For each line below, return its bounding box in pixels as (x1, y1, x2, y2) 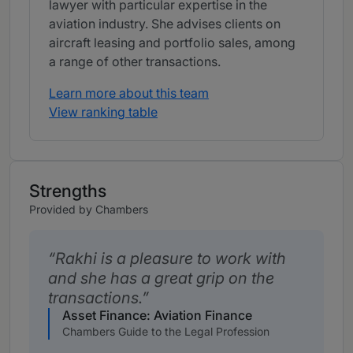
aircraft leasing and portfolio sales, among (49, 35, 295, 51)
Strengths (29, 180, 106, 202)
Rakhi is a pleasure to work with (55, 249, 286, 269)
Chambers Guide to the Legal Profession (62, 325, 269, 339)
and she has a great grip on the (48, 269, 274, 288)
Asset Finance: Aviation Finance (62, 307, 252, 324)
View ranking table (49, 104, 158, 121)
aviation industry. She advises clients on (49, 16, 281, 32)
